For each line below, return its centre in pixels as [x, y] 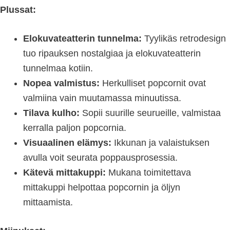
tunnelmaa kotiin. [58, 69]
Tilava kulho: [51, 113]
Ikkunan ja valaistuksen [160, 143]
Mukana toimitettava [148, 173]
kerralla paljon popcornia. [75, 128]
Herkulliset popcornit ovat [153, 83]
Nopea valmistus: [61, 83]
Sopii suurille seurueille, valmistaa [150, 113]
